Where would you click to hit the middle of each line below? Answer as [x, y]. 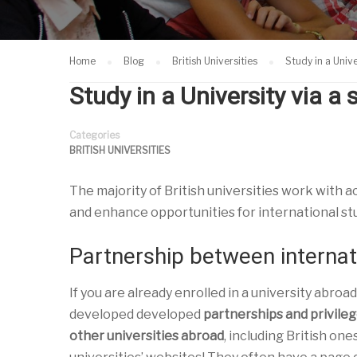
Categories [94, 135]
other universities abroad [147, 336]
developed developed [136, 314]
